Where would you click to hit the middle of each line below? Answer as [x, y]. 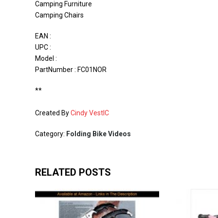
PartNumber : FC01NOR [71, 70]
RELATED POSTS [73, 172]
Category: [51, 134]
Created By [53, 113]
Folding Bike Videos [99, 134]
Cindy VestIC [90, 113]
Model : [46, 58]
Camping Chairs [59, 15]
